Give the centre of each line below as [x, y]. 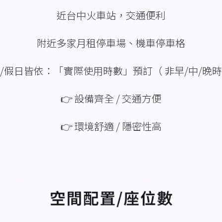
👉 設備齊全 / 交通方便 [111, 98]
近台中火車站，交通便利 [111, 15]
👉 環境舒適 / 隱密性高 [111, 126]
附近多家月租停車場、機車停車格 [111, 43]
